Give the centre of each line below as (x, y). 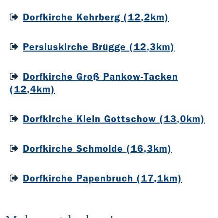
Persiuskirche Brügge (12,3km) (99, 47)
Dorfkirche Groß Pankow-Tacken (100, 77)
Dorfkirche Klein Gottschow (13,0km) (114, 119)
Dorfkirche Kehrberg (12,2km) (96, 17)
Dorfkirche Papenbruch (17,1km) (102, 178)
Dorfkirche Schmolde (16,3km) (97, 149)
